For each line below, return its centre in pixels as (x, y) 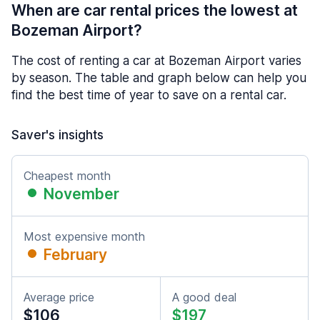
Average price (59, 297)
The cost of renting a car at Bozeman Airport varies (156, 60)
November (81, 194)
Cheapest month (67, 175)
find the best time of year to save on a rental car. (149, 95)
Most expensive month (84, 236)
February (75, 254)
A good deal (204, 297)
